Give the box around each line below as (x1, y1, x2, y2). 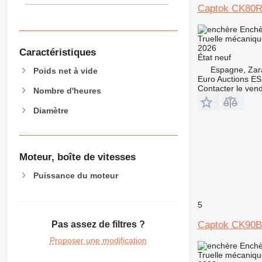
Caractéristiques (19, 46, 96, 58)
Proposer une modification (49, 235, 147, 245)
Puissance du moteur (33, 171, 118, 181)
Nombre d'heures (33, 85, 101, 95)
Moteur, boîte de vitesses (19, 151, 136, 163)
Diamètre (33, 105, 68, 115)
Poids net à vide (33, 65, 98, 75)
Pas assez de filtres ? (51, 219, 145, 229)
